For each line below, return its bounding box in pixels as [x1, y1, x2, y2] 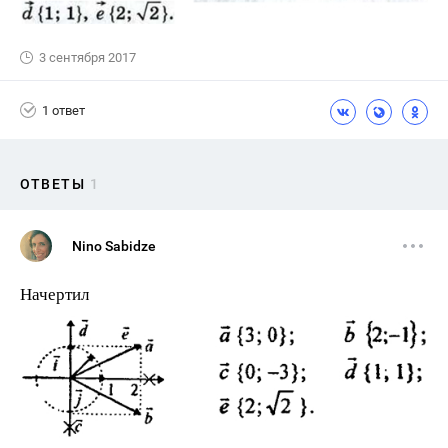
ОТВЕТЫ [20, 176, 85, 193]
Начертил [20, 282, 89, 306]
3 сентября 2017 [39, 50, 136, 66]
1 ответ [42, 102, 85, 118]
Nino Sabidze [72, 238, 156, 255]
